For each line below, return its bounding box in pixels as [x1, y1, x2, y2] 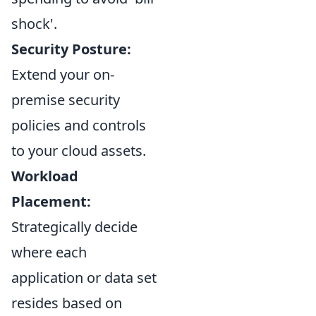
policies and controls [11, 116, 146, 135]
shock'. [11, 14, 57, 33]
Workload [11, 166, 78, 186]
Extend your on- [11, 65, 114, 84]
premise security [11, 90, 120, 109]
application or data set [11, 268, 157, 287]
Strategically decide [11, 217, 138, 236]
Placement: [11, 192, 91, 211]
